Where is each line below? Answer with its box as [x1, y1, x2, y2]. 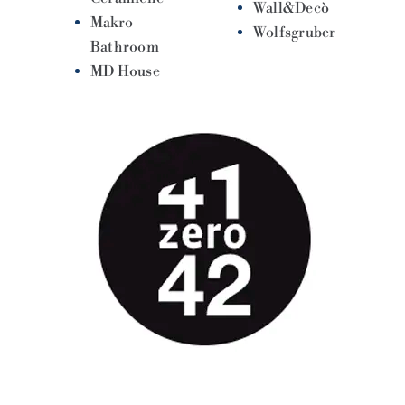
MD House [89, 61, 160, 80]
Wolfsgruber [253, 23, 336, 42]
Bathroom [89, 37, 159, 56]
